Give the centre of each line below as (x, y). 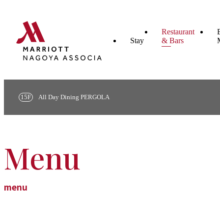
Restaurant (178, 32)
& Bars (173, 41)
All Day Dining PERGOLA (74, 97)
